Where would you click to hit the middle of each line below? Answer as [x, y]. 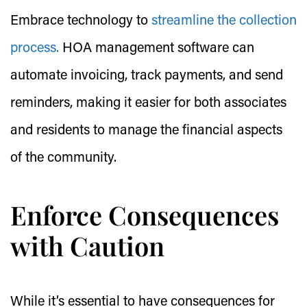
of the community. [63, 158]
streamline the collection [224, 21]
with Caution [87, 246]
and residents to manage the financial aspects [146, 131]
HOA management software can [157, 49]
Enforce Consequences [145, 215]
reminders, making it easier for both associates [148, 103]
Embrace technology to [81, 21]
